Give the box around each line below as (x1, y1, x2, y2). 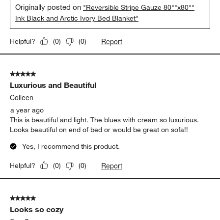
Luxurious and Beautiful (10, 80, 97, 90)
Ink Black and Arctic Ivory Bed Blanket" (15, 13, 139, 23)
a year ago (10, 105, 44, 114)
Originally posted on (15, 2, 83, 11)
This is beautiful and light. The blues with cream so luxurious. (10, 115, 199, 124)
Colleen (10, 92, 34, 102)
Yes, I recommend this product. (22, 141, 120, 151)
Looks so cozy (10, 204, 64, 214)
